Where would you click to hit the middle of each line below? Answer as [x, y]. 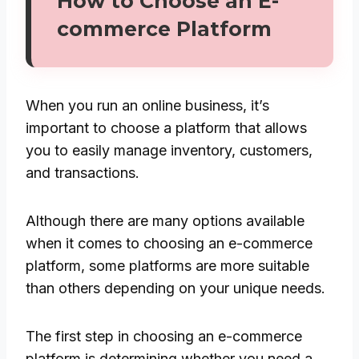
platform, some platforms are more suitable [167, 265]
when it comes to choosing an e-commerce [169, 243]
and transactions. [83, 172]
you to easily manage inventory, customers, [169, 150]
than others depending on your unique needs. [175, 288]
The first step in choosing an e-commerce [164, 336]
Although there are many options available [165, 220]
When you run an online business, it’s [147, 105]
